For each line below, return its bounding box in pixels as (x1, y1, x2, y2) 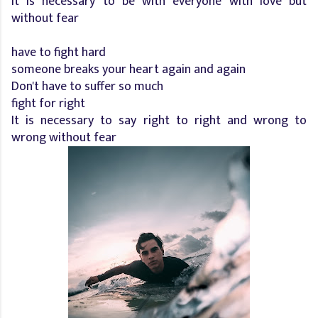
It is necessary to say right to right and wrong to (11, 109, 307, 131)
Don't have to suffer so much (11, 75, 163, 97)
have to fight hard (11, 41, 106, 63)
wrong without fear (11, 126, 116, 148)
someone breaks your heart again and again (11, 58, 246, 80)
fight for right (11, 92, 85, 114)
